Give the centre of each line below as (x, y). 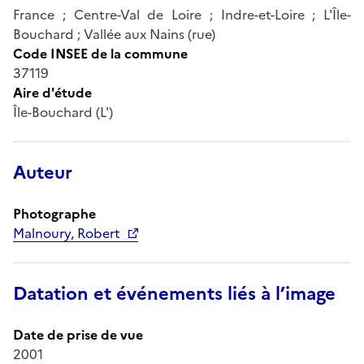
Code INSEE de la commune (100, 53)
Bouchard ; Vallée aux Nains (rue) (114, 34)
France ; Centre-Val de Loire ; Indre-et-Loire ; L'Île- (182, 14)
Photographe (54, 213)
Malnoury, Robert (67, 233)
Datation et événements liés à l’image (174, 293)
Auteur (43, 172)
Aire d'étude (52, 92)
